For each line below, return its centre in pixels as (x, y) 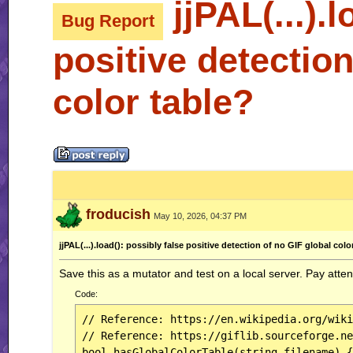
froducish (118, 214)
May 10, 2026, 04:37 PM (200, 216)
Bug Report (108, 21)
